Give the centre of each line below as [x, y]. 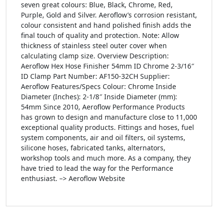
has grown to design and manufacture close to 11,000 [109, 117]
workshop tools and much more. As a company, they [106, 158]
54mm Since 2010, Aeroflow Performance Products [103, 107]
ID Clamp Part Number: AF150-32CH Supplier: [95, 76]
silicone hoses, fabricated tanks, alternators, [93, 147]
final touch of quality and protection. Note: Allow [100, 35]
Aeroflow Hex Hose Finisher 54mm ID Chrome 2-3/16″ [108, 66]
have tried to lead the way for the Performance [97, 168]
